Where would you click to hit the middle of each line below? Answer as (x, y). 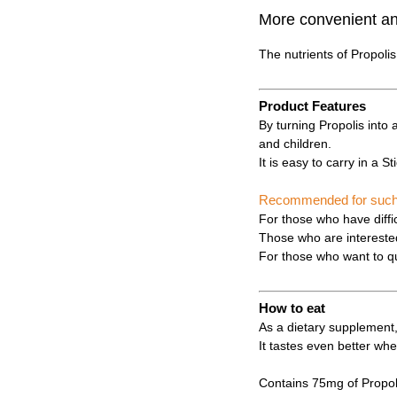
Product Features (312, 106)
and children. (295, 144)
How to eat (292, 308)
